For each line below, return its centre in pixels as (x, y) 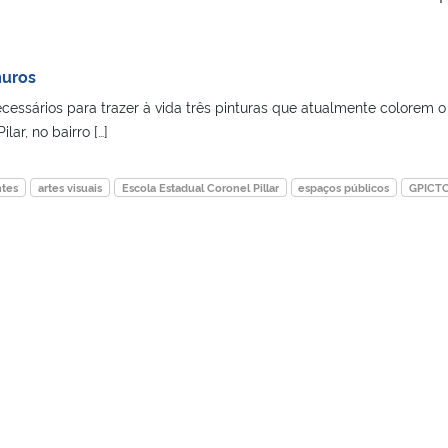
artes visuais (70, 187)
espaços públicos (344, 187)
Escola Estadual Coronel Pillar (200, 187)
